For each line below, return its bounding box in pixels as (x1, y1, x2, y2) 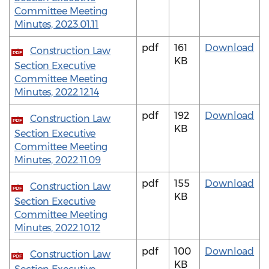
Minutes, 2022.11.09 (14, 154, 101, 166)
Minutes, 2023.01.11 (14, 19, 99, 31)
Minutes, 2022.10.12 (14, 222, 101, 234)
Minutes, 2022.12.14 (14, 86, 100, 98)
